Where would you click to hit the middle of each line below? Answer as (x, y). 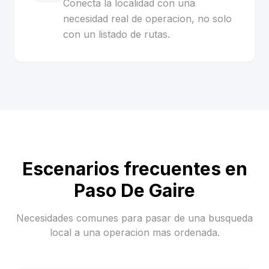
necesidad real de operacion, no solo (147, 19)
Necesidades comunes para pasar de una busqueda (134, 218)
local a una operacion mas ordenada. (134, 232)
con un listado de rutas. (116, 34)
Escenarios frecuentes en (134, 169)
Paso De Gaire (134, 190)
